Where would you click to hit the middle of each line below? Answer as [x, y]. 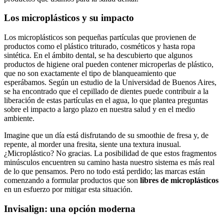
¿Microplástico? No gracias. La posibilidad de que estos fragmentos [110, 153]
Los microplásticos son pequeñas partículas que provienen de [100, 37]
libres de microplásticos [179, 180]
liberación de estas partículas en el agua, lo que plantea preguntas [106, 100]
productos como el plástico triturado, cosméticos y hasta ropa [99, 46]
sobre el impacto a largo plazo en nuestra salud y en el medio [99, 109]
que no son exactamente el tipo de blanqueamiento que [90, 73]
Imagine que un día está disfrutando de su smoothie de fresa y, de [106, 135]
